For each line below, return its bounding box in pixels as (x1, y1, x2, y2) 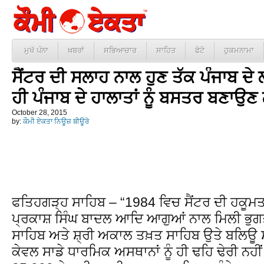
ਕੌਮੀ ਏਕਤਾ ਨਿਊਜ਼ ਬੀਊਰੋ (23, 117, 89, 126)
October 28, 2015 (12, 108, 67, 117)
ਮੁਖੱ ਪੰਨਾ (24, 46, 48, 55)
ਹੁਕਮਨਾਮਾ (224, 46, 254, 55)
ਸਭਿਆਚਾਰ (104, 46, 137, 55)
